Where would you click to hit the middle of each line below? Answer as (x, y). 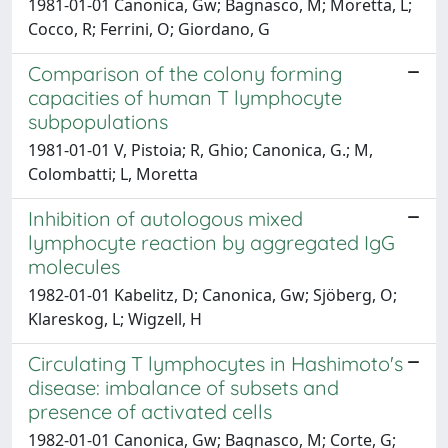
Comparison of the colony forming (185, 73)
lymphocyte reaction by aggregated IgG (211, 242)
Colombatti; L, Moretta (113, 174)
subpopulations (98, 121)
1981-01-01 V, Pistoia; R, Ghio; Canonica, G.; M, (200, 150)
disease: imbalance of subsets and (183, 387)
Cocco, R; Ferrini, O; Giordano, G (149, 29)
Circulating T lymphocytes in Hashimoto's (215, 363)
